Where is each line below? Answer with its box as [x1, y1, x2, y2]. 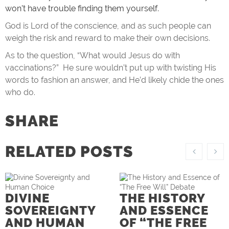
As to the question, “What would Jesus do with [5, 51, 180, 60]
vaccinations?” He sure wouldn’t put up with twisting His [5, 63, 216, 73]
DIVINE [5, 191, 50, 205]
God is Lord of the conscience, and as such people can [5, 21, 211, 31]
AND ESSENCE [120, 203, 209, 218]
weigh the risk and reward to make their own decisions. [5, 33, 210, 43]
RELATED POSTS [5, 143, 133, 161]
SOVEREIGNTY [5, 203, 96, 218]
